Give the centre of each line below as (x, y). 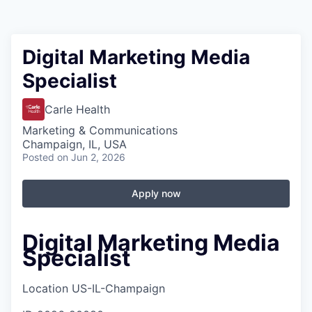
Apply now (156, 193)
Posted (38, 157)
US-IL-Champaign (118, 289)
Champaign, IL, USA (75, 144)
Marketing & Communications (100, 130)
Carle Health (77, 109)
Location (45, 289)
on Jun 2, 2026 (91, 157)
